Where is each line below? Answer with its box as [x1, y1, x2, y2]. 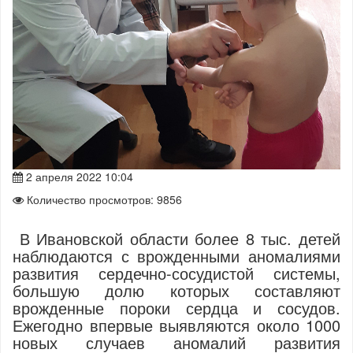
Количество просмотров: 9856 [24, 191, 182, 207]
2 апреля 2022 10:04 [23, 169, 133, 184]
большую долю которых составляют [13, 279, 340, 302]
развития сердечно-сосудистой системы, [13, 262, 340, 284]
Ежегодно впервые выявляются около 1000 [13, 314, 340, 336]
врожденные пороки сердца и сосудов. [13, 296, 340, 319]
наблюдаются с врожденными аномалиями [13, 244, 340, 267]
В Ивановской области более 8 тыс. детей [13, 227, 340, 250]
